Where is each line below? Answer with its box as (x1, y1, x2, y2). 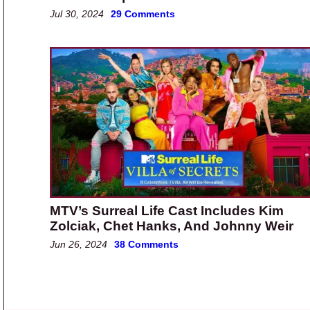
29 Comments (111, 8, 175, 20)
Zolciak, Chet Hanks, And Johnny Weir (50, 219, 293, 234)
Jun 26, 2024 (50, 239, 107, 250)
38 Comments (114, 239, 179, 250)
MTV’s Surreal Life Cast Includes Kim (50, 203, 284, 219)
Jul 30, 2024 (50, 8, 104, 20)
